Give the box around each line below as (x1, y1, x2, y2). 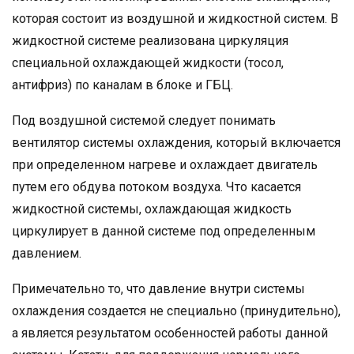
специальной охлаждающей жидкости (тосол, (12, 55, 284, 70)
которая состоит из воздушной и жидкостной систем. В (12, 10, 338, 26)
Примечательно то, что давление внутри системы (12, 281, 305, 296)
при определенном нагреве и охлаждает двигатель (12, 156, 318, 172)
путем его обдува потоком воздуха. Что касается (12, 179, 301, 194)
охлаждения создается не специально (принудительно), (12, 303, 341, 318)
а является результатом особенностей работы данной (12, 325, 328, 341)
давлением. (12, 245, 81, 261)
